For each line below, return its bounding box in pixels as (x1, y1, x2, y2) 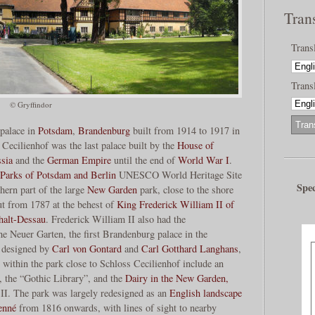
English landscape (169, 285, 242, 300)
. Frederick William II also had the (46, 212, 186, 226)
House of (177, 138, 214, 152)
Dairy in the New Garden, (125, 271, 229, 285)
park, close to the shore (137, 182, 233, 196)
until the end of (111, 153, 178, 167)
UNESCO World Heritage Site (116, 167, 242, 181)
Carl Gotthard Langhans (141, 241, 238, 255)
